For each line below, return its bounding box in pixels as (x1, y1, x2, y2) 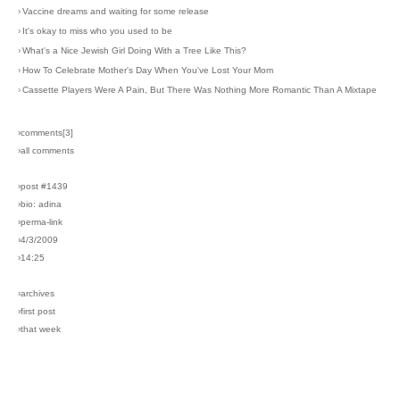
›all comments (18, 145, 74, 155)
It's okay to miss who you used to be (22, 25, 172, 36)
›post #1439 (18, 180, 68, 191)
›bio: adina (18, 198, 62, 209)
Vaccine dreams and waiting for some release (22, 5, 209, 16)
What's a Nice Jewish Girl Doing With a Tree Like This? (22, 45, 246, 55)
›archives (18, 287, 54, 298)
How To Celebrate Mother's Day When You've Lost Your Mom (22, 64, 273, 75)
